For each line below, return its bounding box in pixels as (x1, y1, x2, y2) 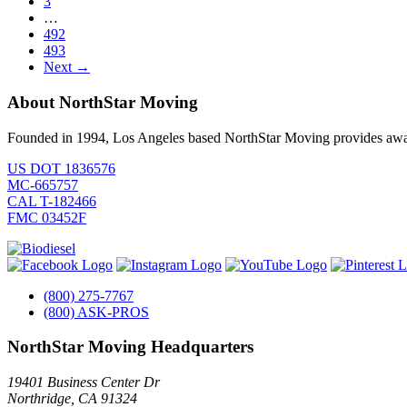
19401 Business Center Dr (7, 374, 160, 390)
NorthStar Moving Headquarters (7, 337, 253, 357)
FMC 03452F (7, 209, 86, 225)
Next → (44, 59, 90, 75)
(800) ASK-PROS (44, 303, 149, 320)
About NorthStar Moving (7, 92, 198, 112)
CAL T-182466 (7, 193, 96, 209)
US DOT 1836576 (7, 160, 115, 176)
